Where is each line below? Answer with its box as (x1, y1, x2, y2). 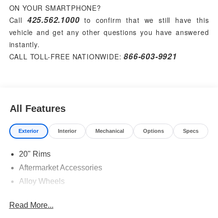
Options (143, 127, 164, 134)
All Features (10, 103, 66, 114)
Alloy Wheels (18, 177, 65, 186)
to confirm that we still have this (79, 15, 209, 25)
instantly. (9, 39, 40, 50)
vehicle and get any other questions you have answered (9, 27, 209, 37)
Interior (57, 127, 76, 134)
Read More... (9, 201, 54, 210)
